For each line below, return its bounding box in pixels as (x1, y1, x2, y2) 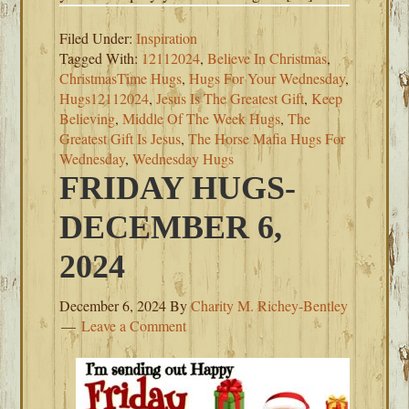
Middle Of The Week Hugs (122, 109, 281, 128)
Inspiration (136, 28, 198, 47)
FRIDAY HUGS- (59, 170, 297, 206)
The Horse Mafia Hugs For (188, 129, 346, 148)
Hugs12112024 (59, 89, 150, 108)
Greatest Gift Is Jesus (59, 129, 182, 148)
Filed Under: (59, 28, 137, 47)
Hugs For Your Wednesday (189, 68, 346, 88)
